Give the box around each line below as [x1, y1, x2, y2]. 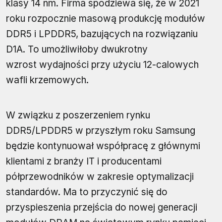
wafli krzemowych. [6, 74, 89, 86]
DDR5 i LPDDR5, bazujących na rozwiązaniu [6, 28, 198, 40]
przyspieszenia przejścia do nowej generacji [6, 202, 197, 214]
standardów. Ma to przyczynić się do [6, 186, 167, 198]
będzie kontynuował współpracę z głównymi [6, 140, 200, 152]
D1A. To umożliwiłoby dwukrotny [6, 44, 148, 55]
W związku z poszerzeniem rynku [6, 110, 150, 121]
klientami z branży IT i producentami [6, 156, 162, 167]
